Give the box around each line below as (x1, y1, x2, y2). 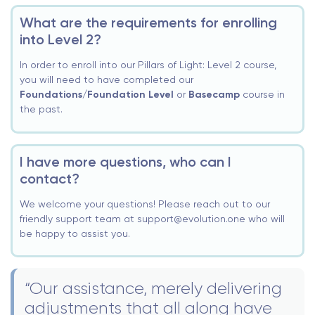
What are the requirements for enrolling (20, 14, 277, 32)
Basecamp (188, 89, 240, 101)
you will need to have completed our (20, 74, 193, 86)
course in (240, 89, 285, 101)
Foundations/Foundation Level (20, 89, 174, 101)
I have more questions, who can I (20, 153, 231, 170)
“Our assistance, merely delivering (25, 278, 282, 299)
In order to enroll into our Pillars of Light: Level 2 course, (20, 59, 276, 71)
